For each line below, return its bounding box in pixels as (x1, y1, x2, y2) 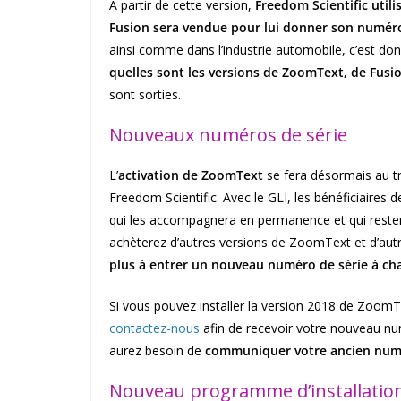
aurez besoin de (109, 342, 201, 360)
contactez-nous (109, 320, 200, 337)
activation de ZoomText (118, 166, 263, 184)
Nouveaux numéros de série (109, 123, 347, 148)
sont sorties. (109, 86, 181, 104)
